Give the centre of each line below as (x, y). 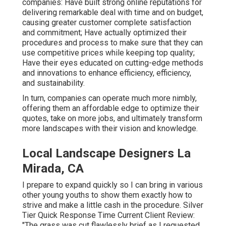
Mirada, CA (53, 169)
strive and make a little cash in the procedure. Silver (113, 205)
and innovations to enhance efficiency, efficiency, (107, 73)
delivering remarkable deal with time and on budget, (113, 13)
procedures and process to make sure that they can (112, 43)
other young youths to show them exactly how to (107, 195)
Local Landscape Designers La (106, 154)
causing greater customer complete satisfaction (107, 23)
